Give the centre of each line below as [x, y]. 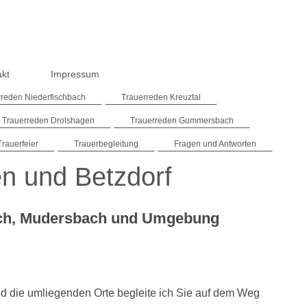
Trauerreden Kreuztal [161, 97]
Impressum [75, 74]
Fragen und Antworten [216, 144]
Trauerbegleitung [107, 144]
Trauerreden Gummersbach [182, 120]
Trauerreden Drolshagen [49, 120]
